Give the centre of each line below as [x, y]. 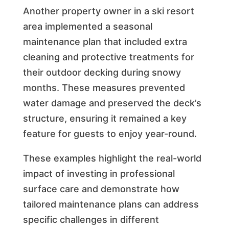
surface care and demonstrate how [101, 189]
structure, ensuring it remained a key [105, 118]
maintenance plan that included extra [105, 41]
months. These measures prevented [104, 87]
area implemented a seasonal [87, 26]
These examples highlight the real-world [112, 158]
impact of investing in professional [99, 173]
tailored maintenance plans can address [111, 204]
